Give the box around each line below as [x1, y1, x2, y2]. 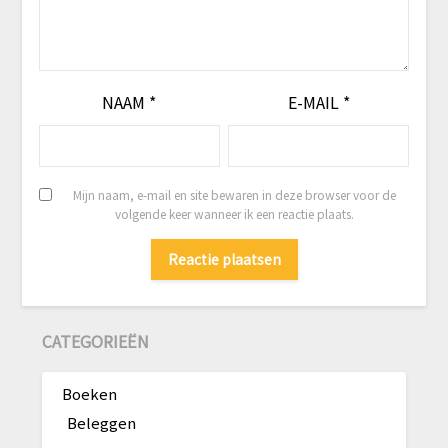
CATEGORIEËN [42, 329, 150, 354]
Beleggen [67, 411, 137, 433]
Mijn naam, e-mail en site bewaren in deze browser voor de [72, 186, 396, 204]
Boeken [62, 382, 118, 404]
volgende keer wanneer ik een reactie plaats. [114, 205, 354, 223]
